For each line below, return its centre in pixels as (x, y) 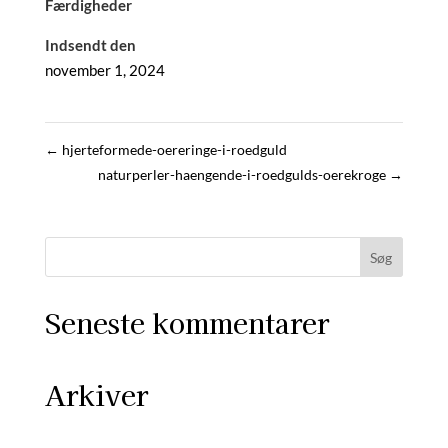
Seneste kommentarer (186, 322)
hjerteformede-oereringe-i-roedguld (172, 149)
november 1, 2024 (104, 70)
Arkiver (96, 394)
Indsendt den (90, 45)
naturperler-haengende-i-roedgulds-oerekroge (244, 174)
